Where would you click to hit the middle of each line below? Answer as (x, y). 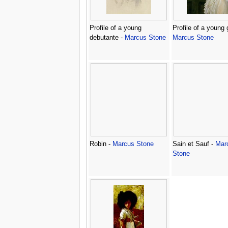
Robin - (101, 144)
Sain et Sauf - (194, 144)
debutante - (107, 37)
